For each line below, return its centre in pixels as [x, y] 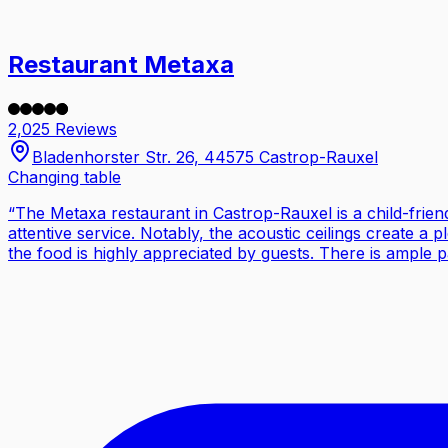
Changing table [64, 176]
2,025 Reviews [62, 128]
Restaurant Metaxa [121, 64]
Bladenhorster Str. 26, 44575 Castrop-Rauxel [205, 156]
